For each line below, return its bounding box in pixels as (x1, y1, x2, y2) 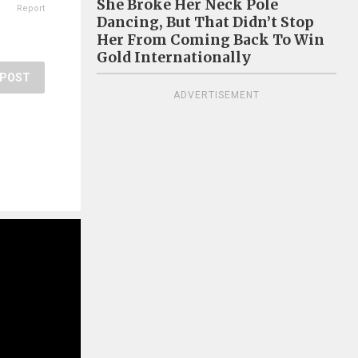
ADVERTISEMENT (173, 89, 260, 101)
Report (17, 3, 45, 14)
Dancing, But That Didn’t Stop (97, 13, 314, 31)
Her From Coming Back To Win (97, 30, 324, 49)
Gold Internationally (97, 48, 251, 66)
